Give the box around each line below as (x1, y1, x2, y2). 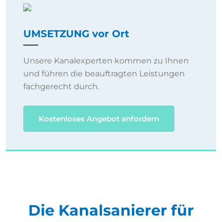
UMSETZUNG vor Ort (23, 28, 129, 40)
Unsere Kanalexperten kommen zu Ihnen (23, 56, 189, 66)
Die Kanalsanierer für (28, 201, 194, 220)
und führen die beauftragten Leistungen (23, 69, 185, 79)
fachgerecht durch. (23, 82, 99, 92)
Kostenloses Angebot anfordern (39, 114, 159, 124)
